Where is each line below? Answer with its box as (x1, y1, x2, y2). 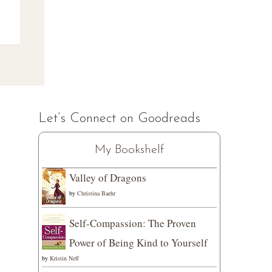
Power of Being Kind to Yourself (69, 236, 208, 250)
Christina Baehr (76, 189, 115, 198)
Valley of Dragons (69, 171, 146, 185)
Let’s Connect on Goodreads (38, 112, 200, 126)
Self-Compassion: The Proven (69, 216, 196, 231)
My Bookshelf (94, 144, 164, 157)
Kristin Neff (49, 254, 79, 263)
